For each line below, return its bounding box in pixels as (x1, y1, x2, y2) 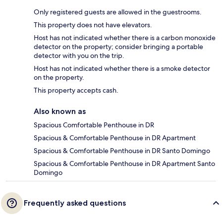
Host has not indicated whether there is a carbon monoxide (34, 33, 216, 43)
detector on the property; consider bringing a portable (34, 42, 203, 52)
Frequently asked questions (24, 198, 126, 208)
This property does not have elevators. (34, 20, 152, 30)
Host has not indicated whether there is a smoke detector (34, 64, 210, 73)
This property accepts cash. (34, 86, 118, 95)
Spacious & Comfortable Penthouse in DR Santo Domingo (34, 146, 210, 156)
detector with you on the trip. (34, 51, 124, 60)
